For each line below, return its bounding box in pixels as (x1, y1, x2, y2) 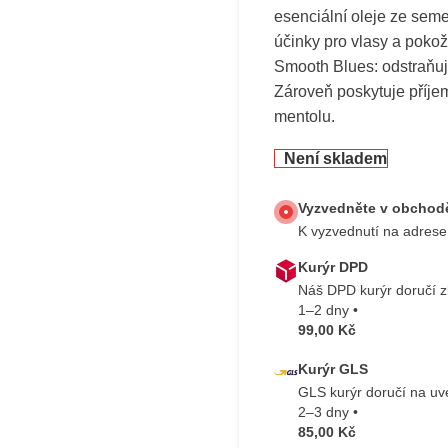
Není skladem (283, 150, 387, 167)
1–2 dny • (298, 302, 358, 318)
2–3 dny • (298, 404, 358, 420)
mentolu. (274, 108, 335, 125)
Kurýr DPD (298, 259, 368, 275)
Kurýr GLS (298, 361, 368, 377)
